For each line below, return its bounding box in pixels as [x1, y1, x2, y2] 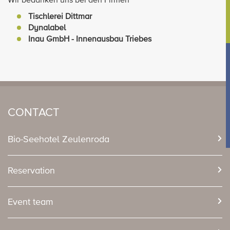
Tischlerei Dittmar [28, 13, 92, 21]
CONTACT [8, 107, 60, 119]
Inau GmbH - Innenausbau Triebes [28, 35, 154, 44]
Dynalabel [28, 24, 66, 32]
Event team [8, 198, 53, 207]
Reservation [8, 166, 55, 176]
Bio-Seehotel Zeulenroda [8, 135, 109, 144]
